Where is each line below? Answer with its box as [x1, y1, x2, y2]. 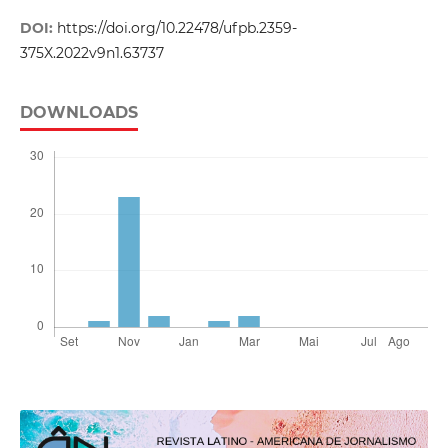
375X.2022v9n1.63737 [19, 44, 164, 63]
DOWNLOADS [19, 103, 138, 123]
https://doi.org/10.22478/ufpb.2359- [56, 19, 297, 38]
